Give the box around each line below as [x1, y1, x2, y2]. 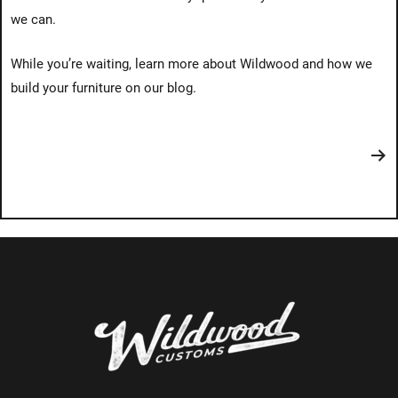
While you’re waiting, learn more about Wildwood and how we [11, 55, 372, 73]
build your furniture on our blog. [11, 79, 196, 97]
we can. [11, 10, 56, 28]
